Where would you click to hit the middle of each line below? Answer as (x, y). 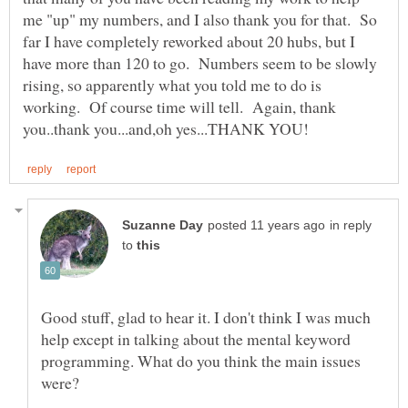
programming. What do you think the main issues (201, 360)
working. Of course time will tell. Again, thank (179, 107)
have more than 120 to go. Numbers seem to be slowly (200, 63)
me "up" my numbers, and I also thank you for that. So (200, 20)
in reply (351, 225)
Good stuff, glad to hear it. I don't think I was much (206, 316)
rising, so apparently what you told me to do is (172, 85)
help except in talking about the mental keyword (196, 338)
